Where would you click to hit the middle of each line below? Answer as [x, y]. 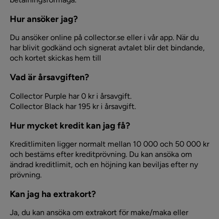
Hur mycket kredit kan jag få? [70, 125]
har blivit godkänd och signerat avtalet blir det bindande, [107, 48]
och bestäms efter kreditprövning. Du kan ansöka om [101, 154]
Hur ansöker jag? [44, 19]
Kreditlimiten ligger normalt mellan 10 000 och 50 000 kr [109, 144]
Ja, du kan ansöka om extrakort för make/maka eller [99, 213]
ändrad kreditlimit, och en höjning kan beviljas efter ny [104, 164]
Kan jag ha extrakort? [53, 194]
